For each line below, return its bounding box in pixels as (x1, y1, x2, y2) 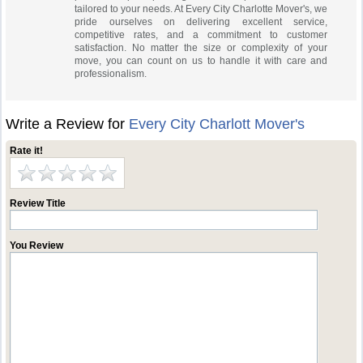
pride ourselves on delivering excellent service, (75, 16, 328, 28)
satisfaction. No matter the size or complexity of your (75, 42, 328, 53)
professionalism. (75, 68, 147, 79)
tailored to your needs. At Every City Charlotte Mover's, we (75, 3, 328, 15)
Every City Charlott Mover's (129, 116, 305, 132)
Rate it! (10, 145, 44, 156)
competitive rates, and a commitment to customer (75, 29, 328, 41)
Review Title (10, 198, 66, 209)
